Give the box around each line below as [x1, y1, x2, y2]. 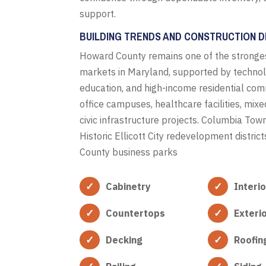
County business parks [80, 145, 178, 158]
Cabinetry [106, 180, 151, 192]
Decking [106, 233, 143, 246]
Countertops [106, 207, 166, 219]
